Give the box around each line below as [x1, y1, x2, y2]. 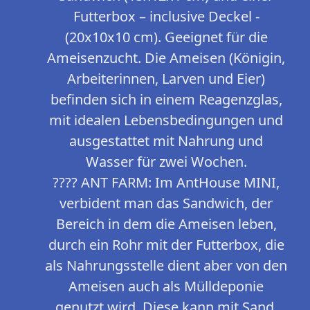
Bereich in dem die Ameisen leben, [55, 215, 277, 234]
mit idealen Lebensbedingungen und [49, 111, 283, 130]
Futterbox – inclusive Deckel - [73, 7, 259, 26]
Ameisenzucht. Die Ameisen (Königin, [47, 48, 285, 68]
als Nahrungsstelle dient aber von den [45, 256, 287, 275]
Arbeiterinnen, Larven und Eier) [67, 69, 265, 89]
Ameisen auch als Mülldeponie [69, 277, 264, 296]
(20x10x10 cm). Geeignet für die [64, 28, 268, 47]
